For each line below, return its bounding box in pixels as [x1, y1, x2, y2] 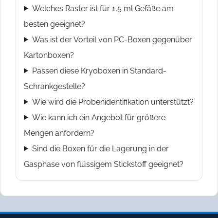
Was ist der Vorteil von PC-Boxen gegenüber [32, 35, 192, 44]
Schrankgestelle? [24, 81, 85, 91]
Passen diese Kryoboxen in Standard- [32, 66, 166, 75]
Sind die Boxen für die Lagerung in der [32, 144, 169, 153]
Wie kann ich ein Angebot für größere [32, 112, 165, 122]
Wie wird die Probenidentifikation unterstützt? [32, 97, 194, 107]
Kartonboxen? [24, 50, 74, 60]
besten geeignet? [24, 19, 85, 29]
